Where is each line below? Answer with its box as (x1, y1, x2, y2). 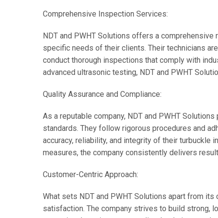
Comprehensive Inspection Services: (42, 9, 168, 18)
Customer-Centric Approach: (42, 170, 138, 179)
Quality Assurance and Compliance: (42, 90, 162, 99)
